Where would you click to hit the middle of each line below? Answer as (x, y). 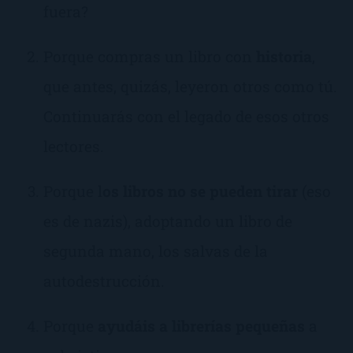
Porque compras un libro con (150, 56)
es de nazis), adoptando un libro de (168, 221)
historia (284, 56)
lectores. (74, 146)
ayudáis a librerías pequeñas (201, 326)
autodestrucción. (104, 281)
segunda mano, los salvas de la (156, 251)
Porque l (73, 191)
